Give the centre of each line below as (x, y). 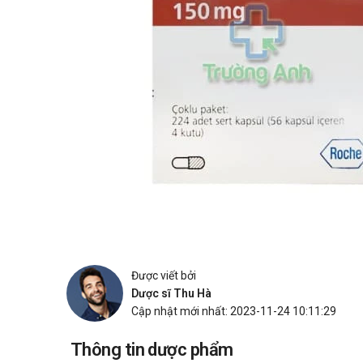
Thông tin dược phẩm (152, 349)
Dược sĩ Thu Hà (171, 293)
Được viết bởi (164, 275)
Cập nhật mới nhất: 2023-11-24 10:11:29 (234, 311)
